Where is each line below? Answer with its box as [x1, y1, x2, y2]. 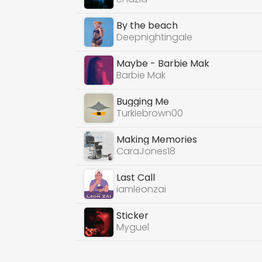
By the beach [116, 19, 178, 32]
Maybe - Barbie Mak [116, 57, 210, 70]
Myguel [116, 220, 150, 234]
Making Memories [116, 133, 198, 146]
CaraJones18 [116, 144, 176, 158]
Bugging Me [116, 95, 170, 108]
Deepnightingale [116, 30, 193, 44]
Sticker [116, 208, 149, 222]
